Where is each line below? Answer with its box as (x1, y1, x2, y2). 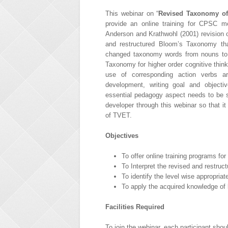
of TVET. (105, 111, 132, 119)
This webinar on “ (105, 9, 159, 17)
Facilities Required (105, 203, 164, 211)
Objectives (105, 131, 138, 139)
